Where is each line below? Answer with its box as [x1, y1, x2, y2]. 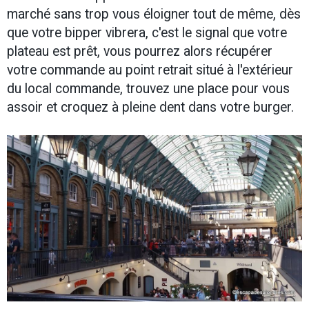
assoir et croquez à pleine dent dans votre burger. [7, 99, 294, 116]
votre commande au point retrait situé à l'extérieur [7, 62, 293, 79]
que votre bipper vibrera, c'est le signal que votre [7, 25, 287, 41]
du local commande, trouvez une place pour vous [7, 81, 290, 97]
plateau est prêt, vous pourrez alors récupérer [7, 43, 272, 60]
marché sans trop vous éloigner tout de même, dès [7, 6, 301, 23]
